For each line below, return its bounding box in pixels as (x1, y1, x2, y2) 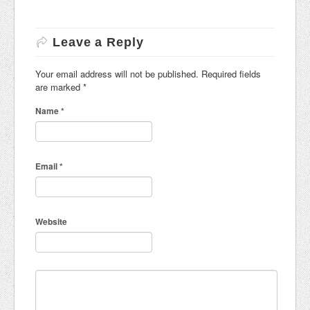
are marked (35, 80, 83, 94)
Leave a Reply (53, 35, 144, 50)
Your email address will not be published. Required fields (35, 67, 261, 81)
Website (35, 215, 67, 228)
